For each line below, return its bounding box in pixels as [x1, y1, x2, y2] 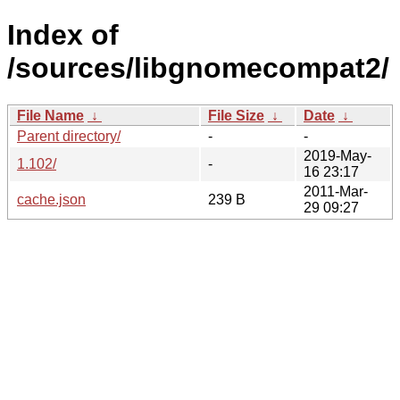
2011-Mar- [304, 183, 368, 199]
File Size [208, 107, 264, 123]
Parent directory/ [17, 128, 121, 144]
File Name [17, 107, 84, 123]
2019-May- [304, 147, 371, 163]
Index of [7, 19, 119, 52]
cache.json [17, 191, 86, 207]
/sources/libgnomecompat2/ [7, 52, 389, 85]
